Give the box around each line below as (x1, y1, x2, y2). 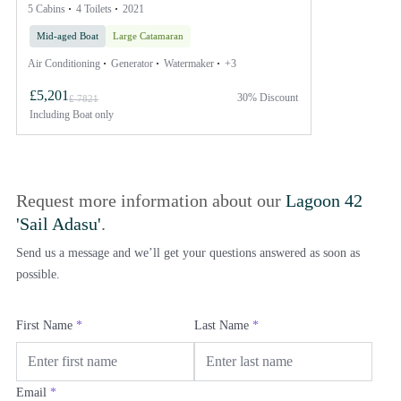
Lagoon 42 (286, 190, 363, 210)
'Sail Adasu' (16, 213, 101, 234)
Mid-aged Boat (37, 30, 98, 41)
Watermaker (164, 56, 214, 70)
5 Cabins (28, 2, 65, 15)
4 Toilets (76, 2, 112, 15)
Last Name (194, 318, 252, 332)
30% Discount (237, 90, 298, 104)
